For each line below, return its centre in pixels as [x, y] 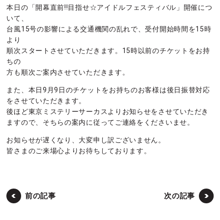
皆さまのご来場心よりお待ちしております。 [79, 151]
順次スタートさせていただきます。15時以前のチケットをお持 [108, 51]
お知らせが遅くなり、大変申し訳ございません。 [86, 140]
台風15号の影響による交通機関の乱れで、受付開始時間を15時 [109, 29]
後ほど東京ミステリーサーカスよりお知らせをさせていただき [108, 112]
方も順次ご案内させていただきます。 [68, 72]
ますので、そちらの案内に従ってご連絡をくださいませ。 [100, 123]
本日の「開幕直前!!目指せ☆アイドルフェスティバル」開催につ [110, 8]
